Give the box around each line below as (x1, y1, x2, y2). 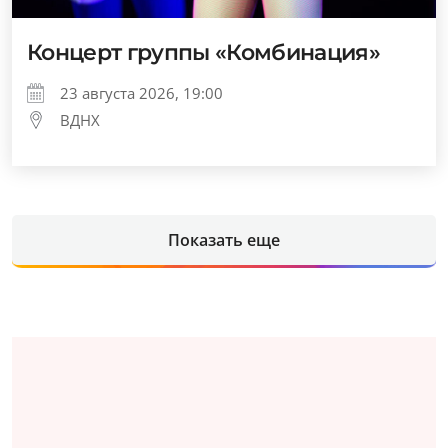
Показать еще (168, 229, 280, 251)
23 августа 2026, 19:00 (60, 83, 223, 103)
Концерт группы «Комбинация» (27, 39, 381, 66)
